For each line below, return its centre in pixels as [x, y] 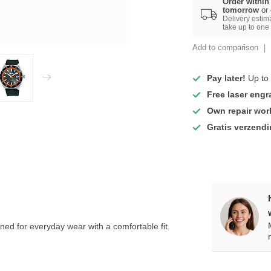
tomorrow [241, 10]
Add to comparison [226, 48]
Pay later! [227, 78]
